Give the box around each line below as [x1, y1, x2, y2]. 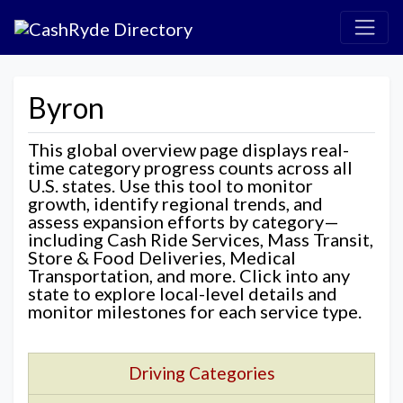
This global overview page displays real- [28, 138, 349, 160]
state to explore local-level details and [28, 282, 337, 304]
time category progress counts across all [28, 156, 353, 178]
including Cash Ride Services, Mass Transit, [28, 228, 373, 250]
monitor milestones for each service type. [28, 300, 362, 322]
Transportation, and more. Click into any [28, 264, 350, 286]
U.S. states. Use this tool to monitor [28, 174, 313, 196]
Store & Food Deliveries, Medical [28, 246, 296, 268]
